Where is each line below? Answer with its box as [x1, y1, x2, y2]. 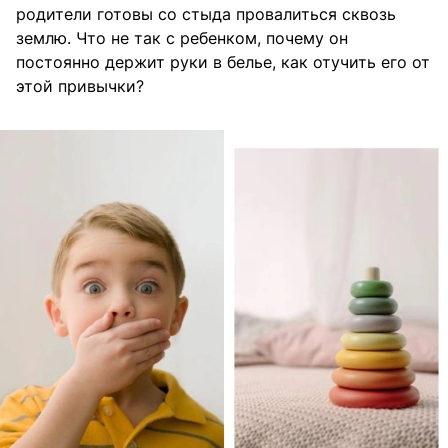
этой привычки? [16, 76, 144, 97]
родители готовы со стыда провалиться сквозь [16, 4, 396, 25]
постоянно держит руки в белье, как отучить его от [16, 52, 430, 73]
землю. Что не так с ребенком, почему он [16, 28, 348, 49]
